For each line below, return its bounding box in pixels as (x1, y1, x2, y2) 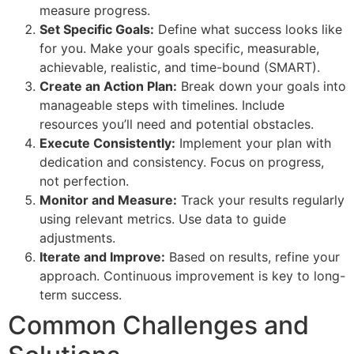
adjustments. (40, 229, 115, 246)
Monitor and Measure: (40, 191, 177, 208)
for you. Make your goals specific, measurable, (40, 40, 319, 56)
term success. (40, 286, 122, 303)
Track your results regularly (177, 191, 345, 208)
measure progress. (40, 2, 150, 18)
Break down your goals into (177, 77, 346, 94)
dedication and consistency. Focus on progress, (40, 153, 324, 170)
